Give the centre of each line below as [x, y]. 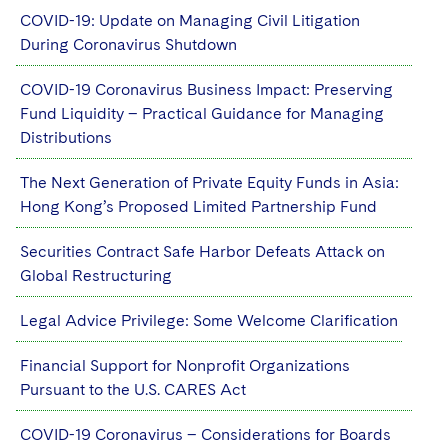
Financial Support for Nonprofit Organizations [185, 365]
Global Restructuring [96, 275]
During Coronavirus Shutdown [128, 44]
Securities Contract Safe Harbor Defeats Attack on [202, 251]
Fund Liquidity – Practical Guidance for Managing [202, 113]
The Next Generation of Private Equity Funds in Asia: [209, 182]
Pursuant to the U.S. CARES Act [133, 389]
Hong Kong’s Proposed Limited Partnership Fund [198, 206]
